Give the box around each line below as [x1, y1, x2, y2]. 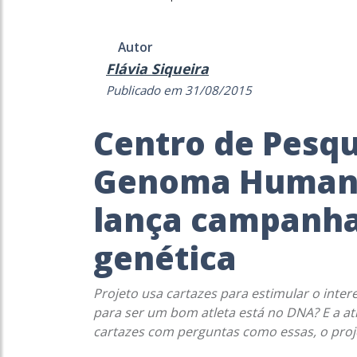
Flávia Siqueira [106, 59, 209, 78]
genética [93, 236, 237, 280]
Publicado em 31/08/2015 [106, 82, 252, 98]
